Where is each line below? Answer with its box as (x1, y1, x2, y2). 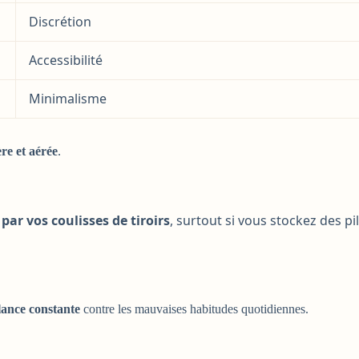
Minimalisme (29, 89, 107, 107)
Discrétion (29, 12, 91, 30)
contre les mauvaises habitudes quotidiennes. (80, 301, 309, 316)
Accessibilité (29, 50, 103, 69)
